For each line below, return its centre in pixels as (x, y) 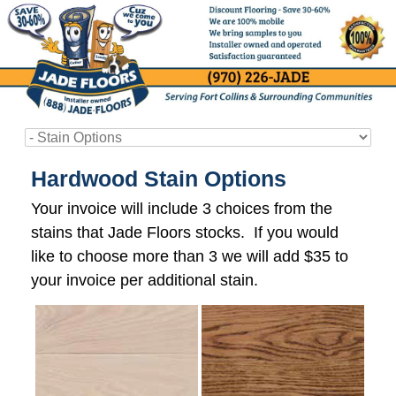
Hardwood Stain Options (159, 178)
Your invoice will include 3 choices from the (182, 208)
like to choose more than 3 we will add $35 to (190, 256)
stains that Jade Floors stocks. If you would (185, 232)
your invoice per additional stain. (145, 280)
